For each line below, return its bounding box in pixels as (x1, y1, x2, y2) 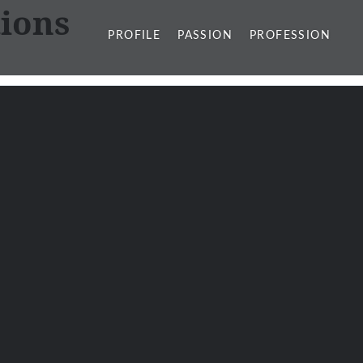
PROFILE (108, 30, 161, 41)
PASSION (177, 30, 233, 41)
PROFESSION (250, 30, 331, 41)
